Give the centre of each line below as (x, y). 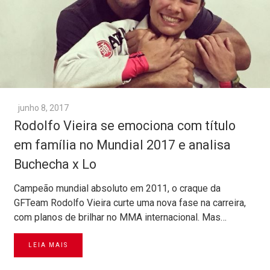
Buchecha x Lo (55, 165)
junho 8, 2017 (43, 108)
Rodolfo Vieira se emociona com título (125, 126)
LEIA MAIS (48, 245)
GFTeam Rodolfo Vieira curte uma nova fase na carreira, (130, 203)
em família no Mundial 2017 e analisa (122, 145)
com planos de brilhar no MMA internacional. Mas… (120, 218)
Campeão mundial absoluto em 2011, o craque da (117, 189)
